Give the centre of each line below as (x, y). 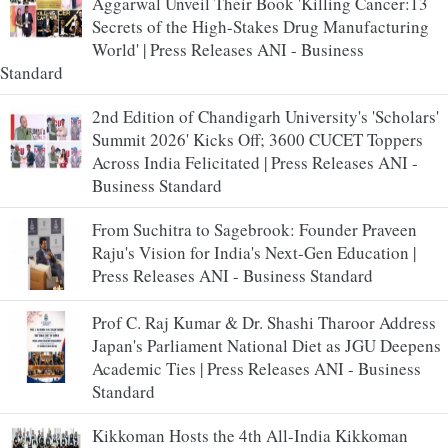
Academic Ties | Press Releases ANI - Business (256, 368)
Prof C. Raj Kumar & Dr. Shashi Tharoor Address (264, 322)
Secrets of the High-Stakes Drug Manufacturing (260, 26)
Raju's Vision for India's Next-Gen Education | (254, 252)
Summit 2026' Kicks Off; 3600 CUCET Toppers (257, 139)
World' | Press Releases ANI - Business (228, 49)
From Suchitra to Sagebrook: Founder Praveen (254, 229)
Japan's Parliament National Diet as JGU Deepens (266, 345)
